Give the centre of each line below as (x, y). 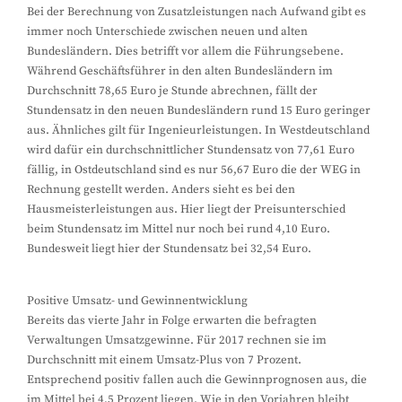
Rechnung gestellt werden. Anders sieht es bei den (161, 189)
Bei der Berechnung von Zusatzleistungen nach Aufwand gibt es (197, 12)
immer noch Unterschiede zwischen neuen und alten (167, 31)
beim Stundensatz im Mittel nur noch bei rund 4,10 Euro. (179, 229)
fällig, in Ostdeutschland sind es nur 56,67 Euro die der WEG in (194, 170)
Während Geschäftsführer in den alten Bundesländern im (180, 71)
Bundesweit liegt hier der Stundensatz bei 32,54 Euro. (169, 249)
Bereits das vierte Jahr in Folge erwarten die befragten (172, 320)
